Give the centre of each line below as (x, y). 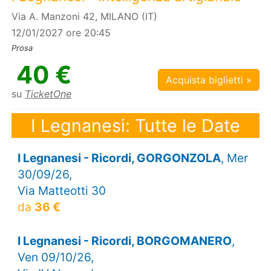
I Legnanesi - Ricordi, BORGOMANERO (124, 241)
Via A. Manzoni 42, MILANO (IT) (85, 16)
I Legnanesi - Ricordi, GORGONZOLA (119, 158)
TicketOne (48, 94)
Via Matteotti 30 (61, 191)
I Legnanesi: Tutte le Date (135, 125)
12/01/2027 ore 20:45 (61, 33)
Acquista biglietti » (208, 80)
